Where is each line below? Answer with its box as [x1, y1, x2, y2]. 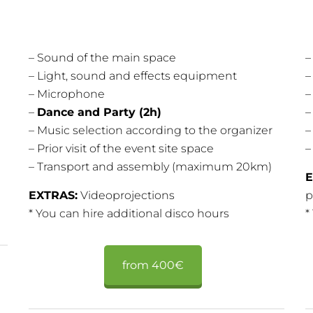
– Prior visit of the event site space [29, 142, 214, 156]
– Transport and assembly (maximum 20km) [29, 160, 272, 174]
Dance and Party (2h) [37, 105, 162, 119]
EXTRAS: [29, 189, 78, 203]
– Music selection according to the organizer [29, 124, 273, 138]
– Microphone [29, 87, 105, 101]
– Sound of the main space [29, 51, 177, 65]
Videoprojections [78, 189, 175, 203]
